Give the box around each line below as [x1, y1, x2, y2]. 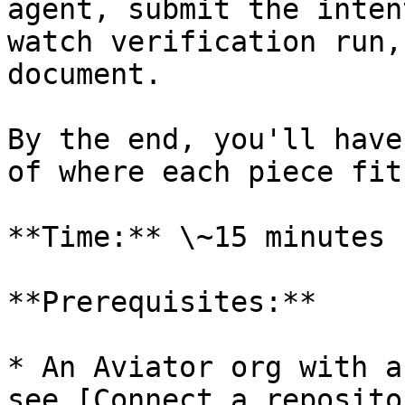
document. [7, 58, 162, 90]
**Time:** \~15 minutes [7, 221, 385, 253]
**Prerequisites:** [7, 286, 316, 318]
